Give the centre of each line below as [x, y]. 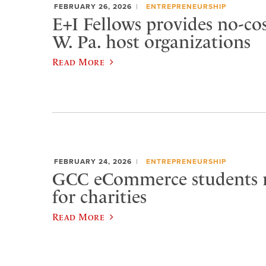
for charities [99, 197]
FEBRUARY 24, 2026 [93, 162]
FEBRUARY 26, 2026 [93, 7]
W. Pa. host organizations [151, 42]
